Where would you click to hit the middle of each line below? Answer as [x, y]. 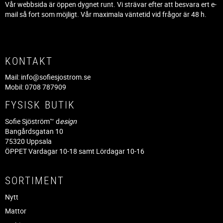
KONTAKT [29, 60]
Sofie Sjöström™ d [32, 121]
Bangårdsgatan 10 [34, 131]
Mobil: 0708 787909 [36, 87]
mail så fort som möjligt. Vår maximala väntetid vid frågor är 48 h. [107, 14]
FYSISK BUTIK [40, 104]
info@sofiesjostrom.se [56, 77]
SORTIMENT [35, 180]
